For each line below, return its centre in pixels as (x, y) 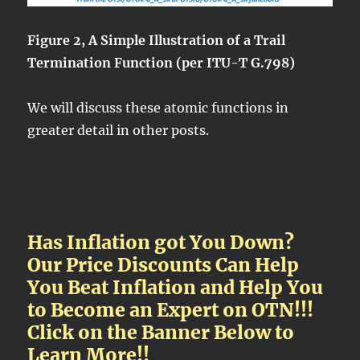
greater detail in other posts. (119, 130)
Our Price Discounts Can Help (164, 264)
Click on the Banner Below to (161, 332)
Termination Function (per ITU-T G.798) (162, 62)
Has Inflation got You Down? (161, 242)
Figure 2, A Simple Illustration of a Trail (157, 40)
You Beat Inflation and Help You (176, 287)
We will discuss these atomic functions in (158, 107)
